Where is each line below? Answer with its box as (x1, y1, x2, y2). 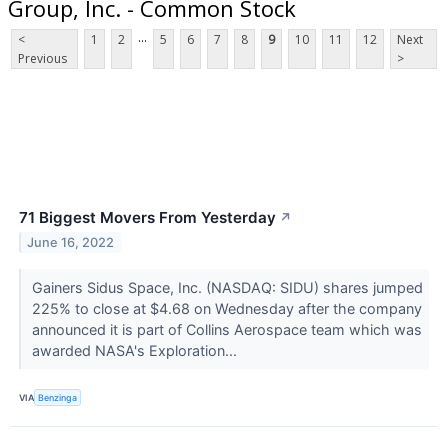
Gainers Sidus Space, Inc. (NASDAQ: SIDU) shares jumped (31, 279, 423, 297)
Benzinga (38, 391, 78, 403)
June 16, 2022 (27, 235, 115, 251)
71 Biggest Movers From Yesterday (19, 208, 276, 228)
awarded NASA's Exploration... (31, 342, 241, 360)
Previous (18, 50, 67, 68)
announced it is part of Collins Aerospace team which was (31, 321, 422, 339)
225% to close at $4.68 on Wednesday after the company (31, 300, 422, 318)
